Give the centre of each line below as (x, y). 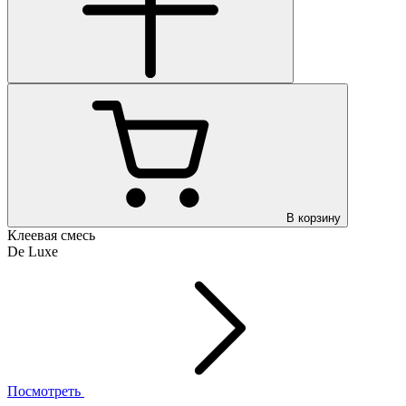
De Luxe (33, 251)
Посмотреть (46, 391)
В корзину (314, 217)
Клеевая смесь (51, 235)
